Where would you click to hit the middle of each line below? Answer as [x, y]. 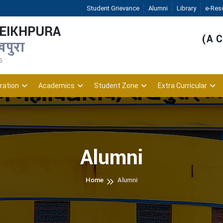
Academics [56, 86]
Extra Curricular [182, 86]
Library [186, 8]
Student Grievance [113, 8]
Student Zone [116, 86]
